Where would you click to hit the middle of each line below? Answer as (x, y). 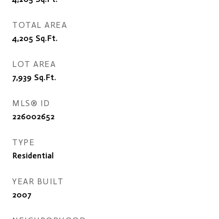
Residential (33, 156)
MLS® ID (31, 103)
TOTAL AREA (40, 25)
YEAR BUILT (38, 181)
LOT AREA (34, 64)
